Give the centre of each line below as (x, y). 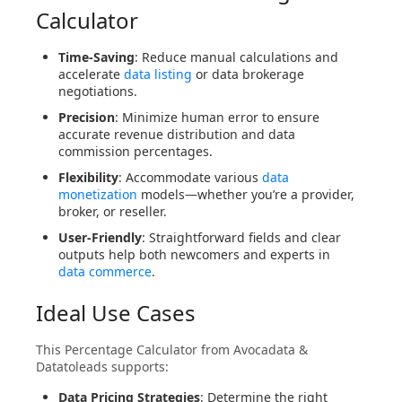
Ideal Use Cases (116, 313)
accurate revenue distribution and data (177, 135)
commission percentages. (135, 152)
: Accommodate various (190, 178)
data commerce (105, 272)
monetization (98, 195)
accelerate (91, 74)
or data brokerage (248, 74)
